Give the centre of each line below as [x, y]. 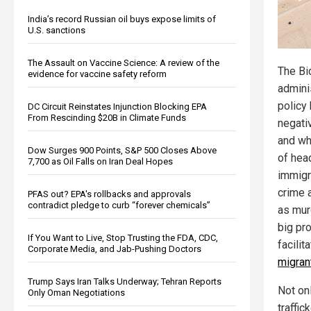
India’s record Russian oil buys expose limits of [122, 19]
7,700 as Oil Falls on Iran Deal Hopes [100, 161]
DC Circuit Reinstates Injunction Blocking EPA [117, 106]
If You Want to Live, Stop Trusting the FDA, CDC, [123, 237]
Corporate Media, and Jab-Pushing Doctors [115, 249]
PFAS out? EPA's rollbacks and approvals [109, 194]
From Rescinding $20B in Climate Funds [107, 117]
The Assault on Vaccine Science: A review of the [124, 62]
